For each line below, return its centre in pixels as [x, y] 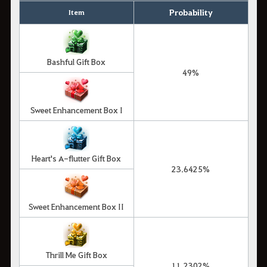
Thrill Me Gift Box [76, 254]
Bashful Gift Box [76, 61]
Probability [191, 12]
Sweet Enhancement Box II [76, 206]
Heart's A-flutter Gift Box [76, 158]
